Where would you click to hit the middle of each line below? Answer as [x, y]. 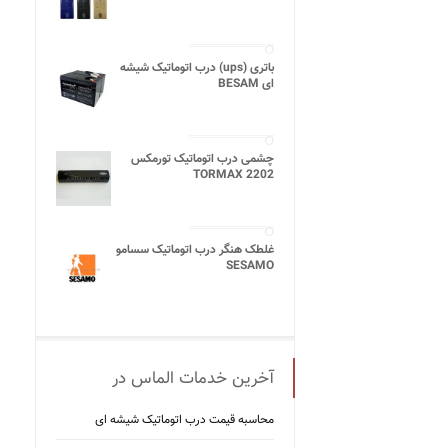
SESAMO [250, 266]
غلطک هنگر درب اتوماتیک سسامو [195, 250]
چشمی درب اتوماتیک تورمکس [202, 159]
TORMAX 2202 [233, 175]
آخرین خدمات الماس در [193, 379]
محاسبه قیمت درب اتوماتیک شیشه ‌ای [184, 420]
